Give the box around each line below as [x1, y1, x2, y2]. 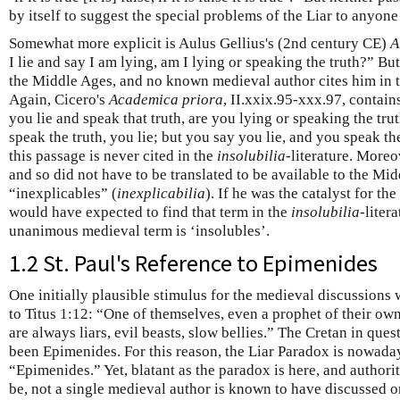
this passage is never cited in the [9, 146, 217, 164]
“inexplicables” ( [9, 184, 117, 202]
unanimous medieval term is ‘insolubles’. [9, 221, 270, 239]
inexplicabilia [117, 184, 205, 202]
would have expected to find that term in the [9, 203, 291, 221]
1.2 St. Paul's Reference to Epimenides [9, 247, 378, 278]
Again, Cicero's [9, 90, 109, 108]
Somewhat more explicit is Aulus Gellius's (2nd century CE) [9, 34, 390, 52]
